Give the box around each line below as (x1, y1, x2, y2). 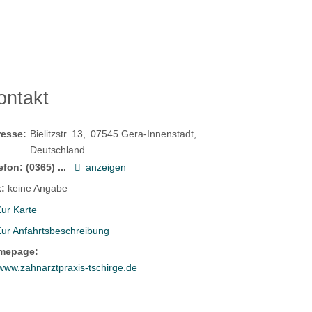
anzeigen (86, 162, 127, 173)
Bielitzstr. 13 (30, 128, 84, 140)
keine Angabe (8, 182, 68, 194)
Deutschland (30, 144, 86, 156)
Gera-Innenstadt (121, 128, 194, 140)
